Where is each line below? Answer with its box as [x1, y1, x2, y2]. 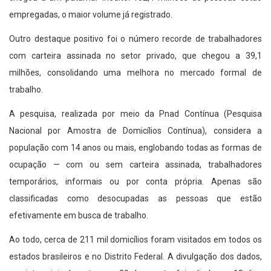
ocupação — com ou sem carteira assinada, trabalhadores [9, 160, 262, 170]
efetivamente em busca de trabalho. [9, 211, 148, 221]
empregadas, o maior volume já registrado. [9, 10, 172, 20]
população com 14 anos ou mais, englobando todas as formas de [9, 143, 262, 153]
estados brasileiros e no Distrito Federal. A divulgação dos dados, [9, 252, 262, 262]
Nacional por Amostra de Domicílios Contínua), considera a [9, 126, 262, 136]
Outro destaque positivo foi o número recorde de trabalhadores [9, 34, 262, 44]
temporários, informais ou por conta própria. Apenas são [9, 177, 262, 187]
